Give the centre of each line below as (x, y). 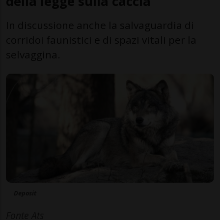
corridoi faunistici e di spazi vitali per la (101, 40)
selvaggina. (33, 54)
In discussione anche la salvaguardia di (100, 25)
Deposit (25, 193)
